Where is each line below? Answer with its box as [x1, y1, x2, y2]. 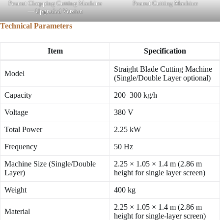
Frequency [4, 142, 37, 151]
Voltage [4, 108, 28, 117]
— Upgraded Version [27, 7, 83, 15]
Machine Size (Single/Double [4, 160, 96, 168]
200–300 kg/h [114, 91, 157, 100]
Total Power [4, 125, 42, 134]
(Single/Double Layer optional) [114, 74, 211, 82]
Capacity [4, 91, 32, 100]
